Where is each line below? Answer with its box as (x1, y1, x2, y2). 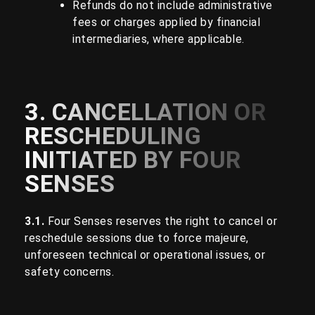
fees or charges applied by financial (72, 15, 260, 30)
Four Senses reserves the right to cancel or (47, 214, 277, 229)
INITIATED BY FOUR (25, 146, 241, 174)
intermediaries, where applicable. (72, 32, 245, 46)
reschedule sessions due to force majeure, (25, 231, 249, 245)
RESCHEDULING (25, 122, 201, 150)
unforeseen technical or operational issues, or (25, 248, 265, 262)
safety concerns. (25, 265, 114, 279)
